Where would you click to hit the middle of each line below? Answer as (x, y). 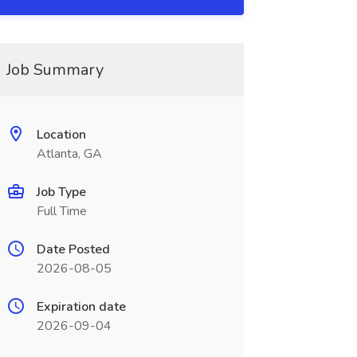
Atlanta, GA (69, 154)
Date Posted (73, 249)
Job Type (61, 192)
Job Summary (55, 70)
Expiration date (81, 307)
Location (61, 135)
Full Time (61, 211)
